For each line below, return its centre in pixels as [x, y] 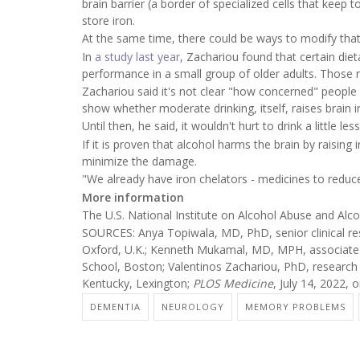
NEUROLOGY [193, 306]
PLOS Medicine [233, 284]
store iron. [108, 20]
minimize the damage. [139, 161]
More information [133, 197]
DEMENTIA [115, 306]
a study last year [137, 56]
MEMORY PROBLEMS [295, 306]
